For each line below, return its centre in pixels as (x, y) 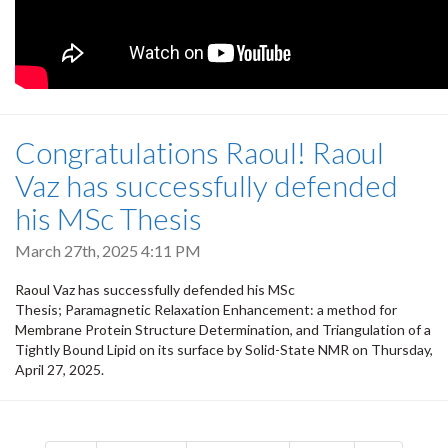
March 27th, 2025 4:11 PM (108, 250)
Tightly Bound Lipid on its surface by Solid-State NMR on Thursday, (224, 349)
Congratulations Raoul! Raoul (199, 151)
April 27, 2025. (59, 369)
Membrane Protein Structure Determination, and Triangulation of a (223, 329)
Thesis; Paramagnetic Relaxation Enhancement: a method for (206, 309)
